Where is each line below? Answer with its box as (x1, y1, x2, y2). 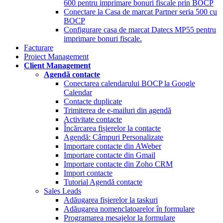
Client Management (24, 61, 91, 70)
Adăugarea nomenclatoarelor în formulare (64, 205, 195, 214)
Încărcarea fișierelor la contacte (64, 124, 161, 133)
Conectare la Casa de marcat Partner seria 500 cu (64, 7, 217, 16)
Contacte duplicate (64, 97, 122, 106)
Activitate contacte (64, 115, 122, 124)
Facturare (24, 43, 53, 52)
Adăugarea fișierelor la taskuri (64, 196, 158, 205)
